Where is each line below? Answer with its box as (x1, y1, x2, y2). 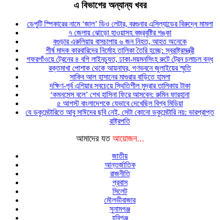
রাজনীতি (110, 169, 130, 178)
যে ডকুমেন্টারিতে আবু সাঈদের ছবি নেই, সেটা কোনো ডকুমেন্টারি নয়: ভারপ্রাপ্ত (26, 108, 214, 117)
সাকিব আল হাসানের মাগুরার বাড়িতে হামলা (69, 73, 170, 82)
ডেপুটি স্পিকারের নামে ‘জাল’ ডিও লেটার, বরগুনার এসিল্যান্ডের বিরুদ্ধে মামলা (27, 20, 213, 28)
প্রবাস (112, 178, 128, 187)
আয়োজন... (112, 134, 144, 144)
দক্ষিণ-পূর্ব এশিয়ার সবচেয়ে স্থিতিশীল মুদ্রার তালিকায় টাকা (49, 82, 191, 90)
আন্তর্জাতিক (104, 161, 136, 169)
